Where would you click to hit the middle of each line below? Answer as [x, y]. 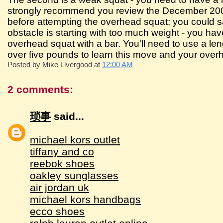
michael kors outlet [75, 139]
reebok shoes [62, 163]
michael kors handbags [86, 199]
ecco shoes [57, 211]
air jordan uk [60, 187]
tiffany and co [62, 151]
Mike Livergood [67, 64]
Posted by [25, 64]
